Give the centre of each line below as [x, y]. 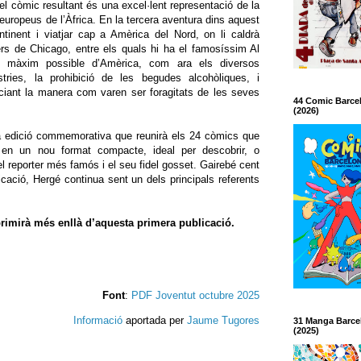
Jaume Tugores [223, 321]
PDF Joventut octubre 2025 [195, 295]
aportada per [155, 321]
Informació [98, 321]
